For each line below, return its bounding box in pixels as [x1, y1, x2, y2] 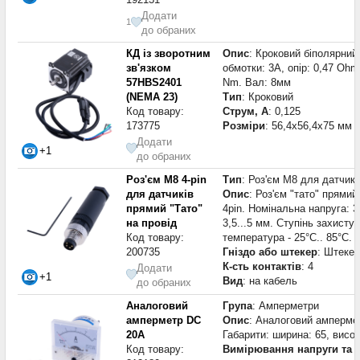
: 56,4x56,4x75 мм [265, 119, 352, 132]
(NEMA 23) [126, 90, 178, 103]
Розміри [223, 119, 265, 132]
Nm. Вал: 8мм [223, 76, 291, 88]
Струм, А [223, 104, 268, 117]
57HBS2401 [126, 76, 182, 88]
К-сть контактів [223, 260, 301, 272]
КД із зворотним [126, 47, 211, 59]
